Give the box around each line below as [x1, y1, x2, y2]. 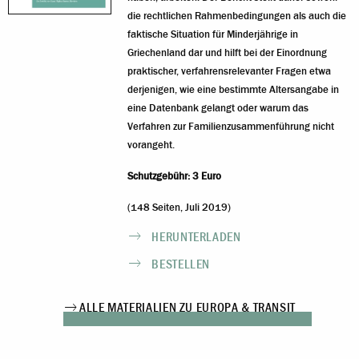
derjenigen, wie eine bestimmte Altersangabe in [127, 83, 340, 96]
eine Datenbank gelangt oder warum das [127, 101, 309, 115]
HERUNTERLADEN [151, 229, 241, 244]
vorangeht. [127, 138, 175, 151]
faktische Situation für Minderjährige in [127, 27, 299, 41]
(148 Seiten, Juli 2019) [127, 200, 232, 214]
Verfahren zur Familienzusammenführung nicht [127, 119, 335, 133]
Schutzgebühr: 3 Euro [127, 169, 222, 183]
